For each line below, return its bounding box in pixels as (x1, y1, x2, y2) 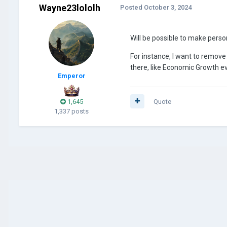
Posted (120, 3, 144, 11)
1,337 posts (54, 107, 89, 115)
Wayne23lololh (39, 2, 100, 13)
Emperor (57, 71, 86, 80)
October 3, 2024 (144, 3, 192, 11)
